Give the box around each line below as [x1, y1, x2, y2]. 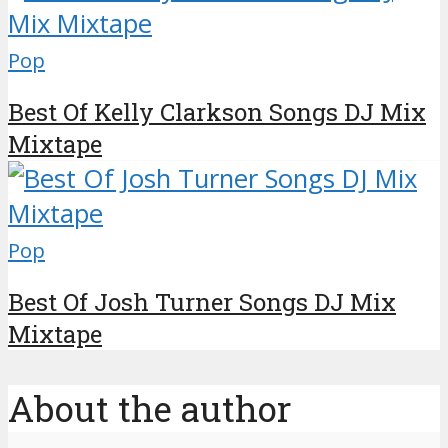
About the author [8, 385, 292, 433]
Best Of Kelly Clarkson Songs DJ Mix [8, 96, 426, 129]
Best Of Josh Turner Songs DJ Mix [8, 286, 396, 319]
